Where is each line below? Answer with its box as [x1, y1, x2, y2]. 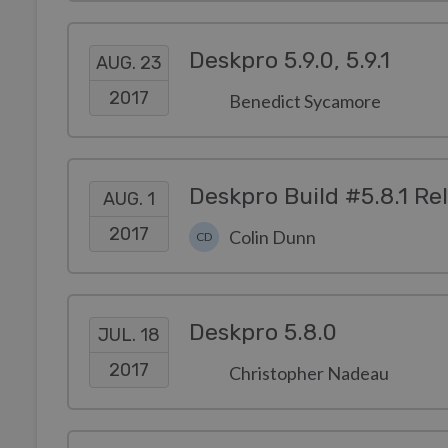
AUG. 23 [96, 51, 162, 74]
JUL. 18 [98, 323, 160, 346]
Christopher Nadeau [229, 362, 389, 384]
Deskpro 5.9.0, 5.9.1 [189, 47, 390, 74]
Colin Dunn [229, 226, 316, 248]
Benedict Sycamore [229, 90, 381, 112]
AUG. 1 [103, 187, 155, 210]
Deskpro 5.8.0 [189, 319, 337, 346]
